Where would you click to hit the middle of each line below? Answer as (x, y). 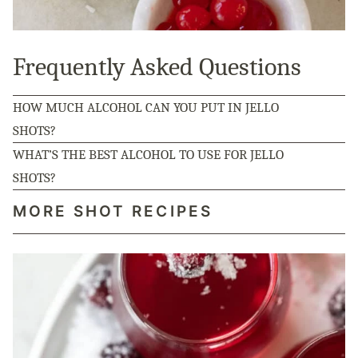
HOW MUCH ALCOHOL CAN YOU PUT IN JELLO (146, 108)
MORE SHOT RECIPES (113, 212)
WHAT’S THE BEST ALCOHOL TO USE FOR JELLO (148, 155)
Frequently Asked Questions (157, 67)
